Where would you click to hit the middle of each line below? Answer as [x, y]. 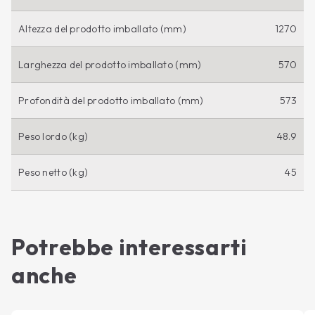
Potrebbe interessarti [129, 246]
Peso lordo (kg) [53, 136]
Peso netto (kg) [53, 172]
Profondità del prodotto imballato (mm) [111, 100]
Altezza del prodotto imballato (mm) [102, 28]
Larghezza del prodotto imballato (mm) [110, 64]
